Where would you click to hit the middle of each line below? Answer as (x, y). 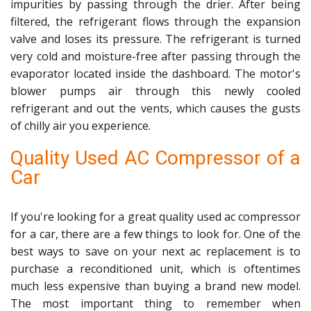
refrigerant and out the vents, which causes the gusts (155, 108)
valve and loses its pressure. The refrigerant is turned (155, 39)
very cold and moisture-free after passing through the (155, 56)
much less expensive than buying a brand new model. (155, 286)
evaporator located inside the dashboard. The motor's (155, 74)
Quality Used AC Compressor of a (155, 158)
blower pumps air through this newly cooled (155, 91)
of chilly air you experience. (81, 126)
